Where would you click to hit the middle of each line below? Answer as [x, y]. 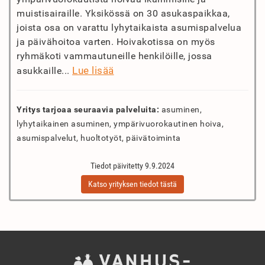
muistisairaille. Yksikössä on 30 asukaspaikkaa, [123, 13]
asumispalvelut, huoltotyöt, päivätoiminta [99, 138]
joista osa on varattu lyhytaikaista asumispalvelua [129, 28]
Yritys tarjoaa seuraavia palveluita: [88, 109]
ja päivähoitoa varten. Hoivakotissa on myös [116, 42]
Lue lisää [93, 70]
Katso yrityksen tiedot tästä [132, 184]
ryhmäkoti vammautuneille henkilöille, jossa [114, 56]
